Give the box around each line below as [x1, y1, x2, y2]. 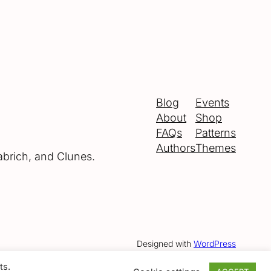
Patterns [195, 126, 236, 140]
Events [195, 96, 229, 109]
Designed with [137, 238, 194, 249]
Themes [195, 142, 236, 155]
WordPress [194, 238, 236, 249]
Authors [156, 142, 195, 155]
